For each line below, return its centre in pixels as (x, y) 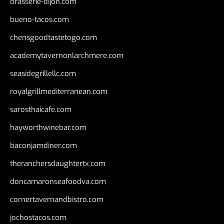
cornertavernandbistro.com (57, 199)
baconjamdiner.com (43, 145)
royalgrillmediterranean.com (59, 91)
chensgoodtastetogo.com (53, 37)
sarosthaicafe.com (41, 109)
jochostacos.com (38, 217)
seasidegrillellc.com (43, 73)
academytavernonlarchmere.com (67, 55)
